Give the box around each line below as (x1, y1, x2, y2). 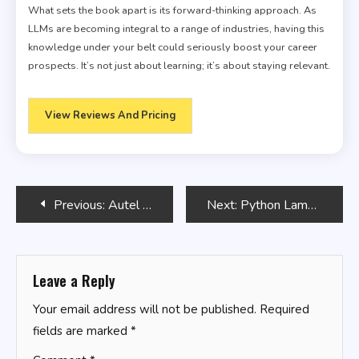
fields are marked (33, 323, 131, 340)
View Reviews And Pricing (45, 108, 175, 123)
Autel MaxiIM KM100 (108, 196, 143, 215)
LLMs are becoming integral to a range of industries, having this (28, 22, 325, 37)
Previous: (54, 196, 105, 215)
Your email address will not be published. (33, 301, 256, 318)
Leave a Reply (33, 270, 115, 292)
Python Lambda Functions (240, 196, 309, 215)
